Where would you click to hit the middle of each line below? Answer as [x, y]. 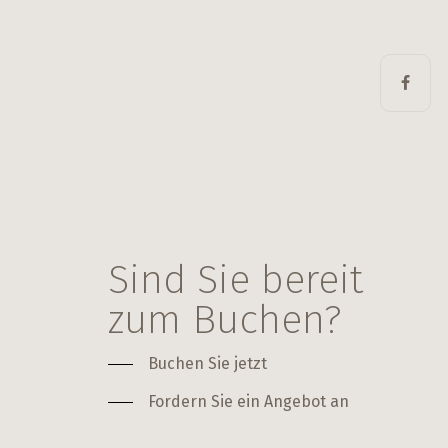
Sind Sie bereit [235, 279]
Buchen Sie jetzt [207, 363]
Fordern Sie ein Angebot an [248, 401]
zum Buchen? [224, 319]
